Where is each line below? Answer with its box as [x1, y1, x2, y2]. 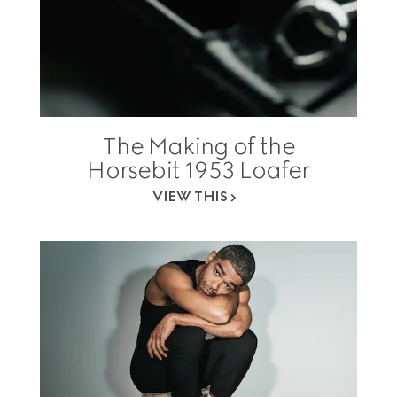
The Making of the [102, 132, 295, 161]
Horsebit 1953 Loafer [87, 156, 310, 185]
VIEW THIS [152, 188, 228, 206]
